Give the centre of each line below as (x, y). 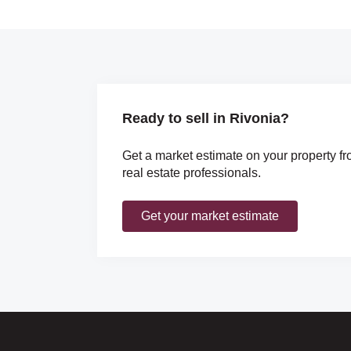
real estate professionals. (192, 172)
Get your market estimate (210, 215)
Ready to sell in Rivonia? (206, 118)
